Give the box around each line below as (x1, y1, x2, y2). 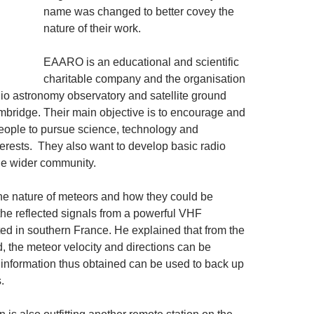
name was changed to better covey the (43, 6, 234, 18)
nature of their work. (43, 22, 141, 34)
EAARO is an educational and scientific (43, 56, 239, 68)
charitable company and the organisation (43, 73, 245, 85)
